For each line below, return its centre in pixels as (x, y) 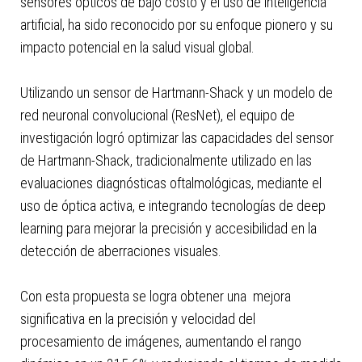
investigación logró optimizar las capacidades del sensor (177, 138)
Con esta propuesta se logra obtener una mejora (155, 296)
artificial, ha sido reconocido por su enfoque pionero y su (176, 25)
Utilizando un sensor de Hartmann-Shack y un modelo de (176, 93)
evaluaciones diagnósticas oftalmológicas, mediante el (170, 183)
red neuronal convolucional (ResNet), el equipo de (157, 115)
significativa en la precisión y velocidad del (137, 319)
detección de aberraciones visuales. (124, 251)
